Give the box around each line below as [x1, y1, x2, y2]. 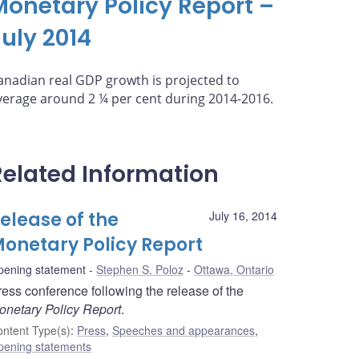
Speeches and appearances [112, 322, 255, 339]
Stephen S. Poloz [96, 261, 184, 278]
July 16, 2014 [209, 208, 277, 224]
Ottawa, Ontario [194, 261, 274, 278]
